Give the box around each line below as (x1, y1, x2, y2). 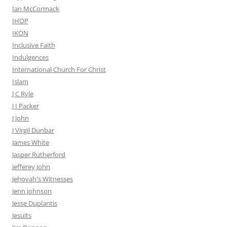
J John (12, 113, 29, 123)
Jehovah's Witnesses (12, 174, 73, 184)
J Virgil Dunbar (12, 126, 54, 135)
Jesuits (12, 211, 31, 220)
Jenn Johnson (12, 186, 52, 196)
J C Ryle (12, 89, 33, 99)
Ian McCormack (12, 4, 59, 14)
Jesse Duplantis (12, 199, 57, 208)
